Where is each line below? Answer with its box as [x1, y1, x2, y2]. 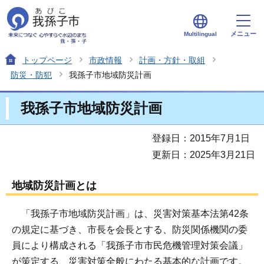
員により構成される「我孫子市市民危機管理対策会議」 [12, 240, 247, 251]
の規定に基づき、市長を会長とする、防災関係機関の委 [12, 225, 247, 235]
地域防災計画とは [12, 180, 97, 192]
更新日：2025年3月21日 [152, 149, 255, 160]
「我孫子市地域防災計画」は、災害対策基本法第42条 [12, 209, 249, 219]
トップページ [22, 55, 72, 65]
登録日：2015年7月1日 [152, 133, 250, 143]
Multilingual [184, 30, 217, 37]
